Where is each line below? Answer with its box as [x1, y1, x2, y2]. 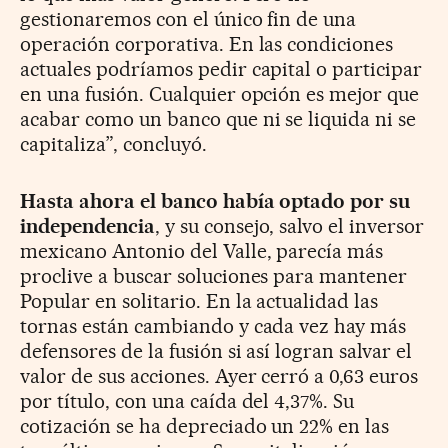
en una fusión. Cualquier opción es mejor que [20, 82, 420, 107]
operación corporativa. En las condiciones [20, 32, 394, 57]
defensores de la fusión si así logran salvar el [20, 339, 413, 364]
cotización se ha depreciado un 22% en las [20, 414, 390, 439]
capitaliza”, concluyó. [20, 132, 207, 157]
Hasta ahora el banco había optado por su [20, 189, 411, 214]
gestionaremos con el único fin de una [20, 7, 357, 32]
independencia [20, 214, 155, 239]
